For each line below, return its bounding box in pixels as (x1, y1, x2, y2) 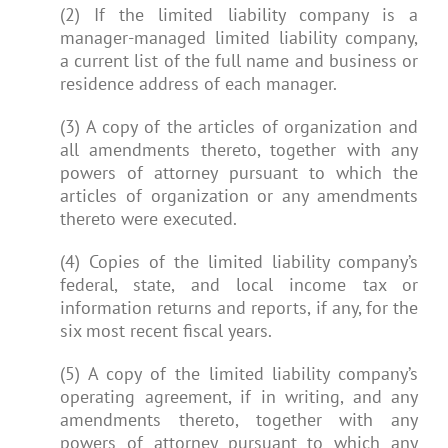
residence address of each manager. (60, 72, 337, 95)
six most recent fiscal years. (60, 319, 272, 342)
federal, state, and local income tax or (60, 273, 418, 296)
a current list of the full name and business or (60, 49, 418, 72)
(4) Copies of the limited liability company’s (60, 250, 418, 273)
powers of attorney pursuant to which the (60, 161, 418, 184)
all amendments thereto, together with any (60, 138, 418, 161)
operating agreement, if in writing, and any (60, 385, 418, 408)
